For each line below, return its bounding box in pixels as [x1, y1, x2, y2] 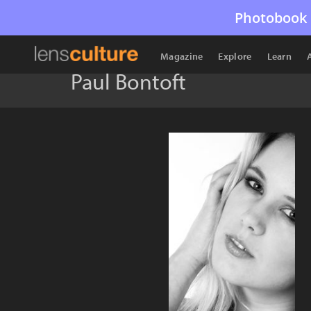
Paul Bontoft [71, 67, 186, 95]
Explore [218, 50, 252, 62]
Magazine [160, 50, 203, 62]
